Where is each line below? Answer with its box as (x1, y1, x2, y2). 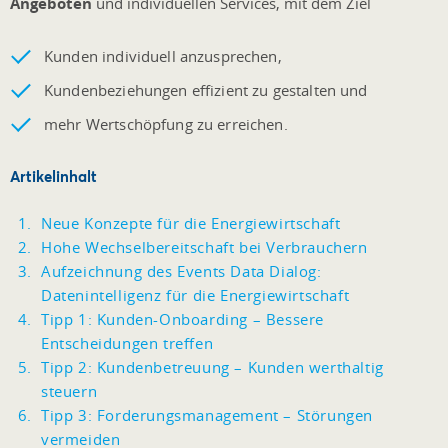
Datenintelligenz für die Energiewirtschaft (41, 284, 350, 305)
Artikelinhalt (10, 165, 97, 186)
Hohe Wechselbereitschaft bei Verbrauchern (41, 236, 368, 257)
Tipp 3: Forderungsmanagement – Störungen (41, 404, 374, 425)
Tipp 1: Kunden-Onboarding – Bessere (41, 308, 325, 329)
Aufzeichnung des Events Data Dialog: (41, 260, 322, 281)
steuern (41, 380, 98, 401)
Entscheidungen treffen (41, 332, 214, 353)
